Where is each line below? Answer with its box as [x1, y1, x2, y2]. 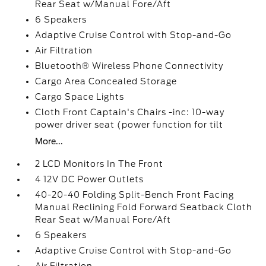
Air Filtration [35, 46, 93, 55]
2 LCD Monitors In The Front [35, 159, 164, 169]
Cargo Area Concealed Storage [35, 77, 178, 86]
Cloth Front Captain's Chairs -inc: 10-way [35, 107, 225, 117]
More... [35, 137, 64, 146]
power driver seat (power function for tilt [35, 120, 224, 129]
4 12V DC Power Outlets [35, 175, 144, 184]
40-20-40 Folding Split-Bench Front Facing [35, 190, 235, 199]
